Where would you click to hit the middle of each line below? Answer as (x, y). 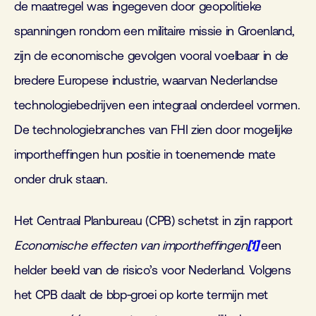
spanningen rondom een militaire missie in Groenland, (154, 31)
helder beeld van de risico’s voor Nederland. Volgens (153, 270)
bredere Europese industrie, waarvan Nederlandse (146, 80)
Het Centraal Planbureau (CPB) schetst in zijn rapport (154, 221)
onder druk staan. (61, 179)
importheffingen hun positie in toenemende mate (145, 154)
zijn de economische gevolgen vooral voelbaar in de (151, 56)
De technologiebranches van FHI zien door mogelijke (153, 130)
